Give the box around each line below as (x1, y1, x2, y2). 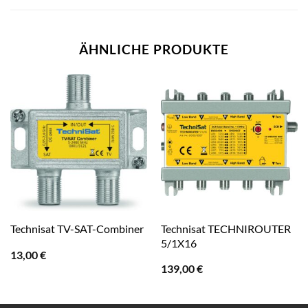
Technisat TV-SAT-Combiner (10, 222, 144, 236)
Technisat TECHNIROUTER (160, 221, 291, 235)
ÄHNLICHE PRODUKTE (79, 41, 229, 58)
